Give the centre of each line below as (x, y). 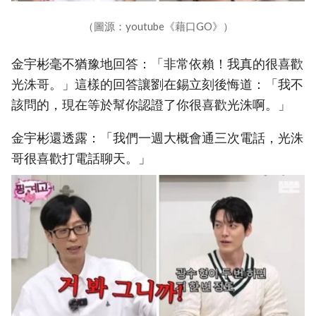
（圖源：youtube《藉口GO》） (158, 26)
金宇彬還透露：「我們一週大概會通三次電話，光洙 (157, 138)
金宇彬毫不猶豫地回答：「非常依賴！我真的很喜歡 (157, 64)
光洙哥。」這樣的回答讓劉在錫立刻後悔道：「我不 (157, 85)
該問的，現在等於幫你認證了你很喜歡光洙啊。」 (151, 105)
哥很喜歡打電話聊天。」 (81, 158)
